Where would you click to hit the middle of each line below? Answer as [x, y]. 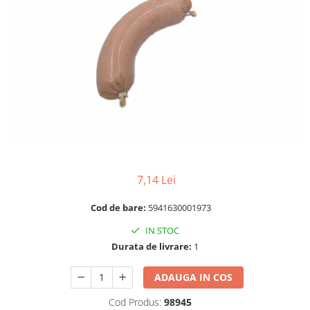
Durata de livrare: [152, 247]
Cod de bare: [119, 208]
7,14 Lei [156, 180]
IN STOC [161, 231]
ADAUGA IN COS [194, 277]
